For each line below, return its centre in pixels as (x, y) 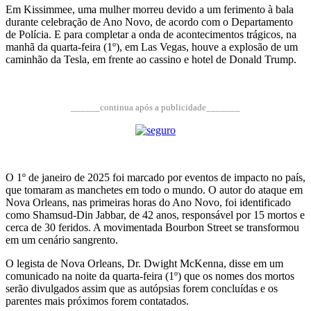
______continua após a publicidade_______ (155, 108)
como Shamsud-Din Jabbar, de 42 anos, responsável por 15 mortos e (155, 215)
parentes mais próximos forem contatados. (97, 301)
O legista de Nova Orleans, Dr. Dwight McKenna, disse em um (144, 264)
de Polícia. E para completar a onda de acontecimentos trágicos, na (151, 35)
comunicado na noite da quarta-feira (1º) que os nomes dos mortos (150, 276)
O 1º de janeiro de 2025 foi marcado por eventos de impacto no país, (155, 178)
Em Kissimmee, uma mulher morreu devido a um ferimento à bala (150, 10)
